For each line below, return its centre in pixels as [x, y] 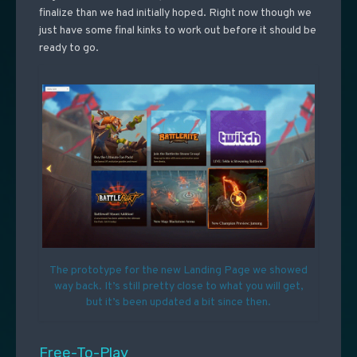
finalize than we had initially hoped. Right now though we [175, 14]
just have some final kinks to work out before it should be [177, 31]
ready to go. [69, 49]
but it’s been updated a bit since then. [178, 303]
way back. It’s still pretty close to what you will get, [178, 287]
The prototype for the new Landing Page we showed [178, 271]
